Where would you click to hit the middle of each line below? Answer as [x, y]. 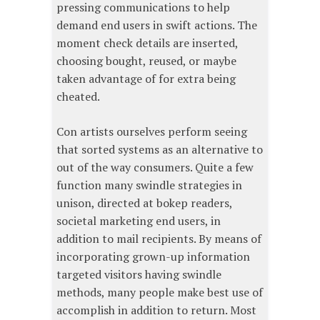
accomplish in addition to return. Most [156, 310]
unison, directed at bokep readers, [144, 203]
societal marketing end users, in [139, 221]
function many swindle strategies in [149, 185]
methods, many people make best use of [160, 292]
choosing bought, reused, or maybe [146, 61]
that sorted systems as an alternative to [160, 150]
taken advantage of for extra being [146, 79]
